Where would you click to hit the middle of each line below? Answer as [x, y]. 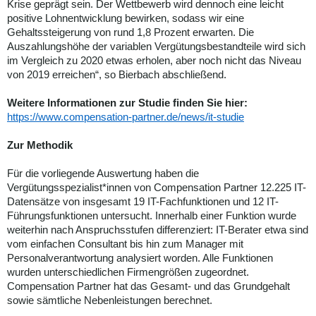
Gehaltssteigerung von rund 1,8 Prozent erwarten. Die [130, 32]
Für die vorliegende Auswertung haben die [103, 174]
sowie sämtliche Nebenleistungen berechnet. [110, 300]
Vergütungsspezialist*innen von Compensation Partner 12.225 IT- [157, 188]
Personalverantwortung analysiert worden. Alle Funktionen [140, 258]
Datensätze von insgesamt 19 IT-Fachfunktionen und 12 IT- [143, 202]
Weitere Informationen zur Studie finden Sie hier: [127, 103]
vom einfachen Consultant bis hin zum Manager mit [125, 244]
